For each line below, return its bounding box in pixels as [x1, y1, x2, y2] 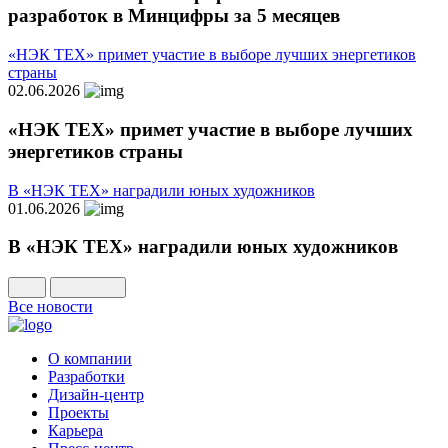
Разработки [48, 368, 125, 386]
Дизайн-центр [48, 386, 144, 404]
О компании [48, 350, 132, 368]
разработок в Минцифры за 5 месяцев [8, 5, 340, 27]
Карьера [48, 422, 103, 440]
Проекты [48, 404, 109, 422]
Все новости [8, 298, 93, 316]
